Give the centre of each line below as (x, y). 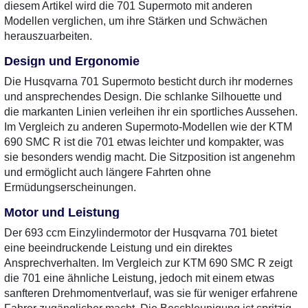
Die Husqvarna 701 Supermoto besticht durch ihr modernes (148, 81)
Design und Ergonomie (72, 61)
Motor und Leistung (62, 212)
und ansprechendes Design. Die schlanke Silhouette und (143, 97)
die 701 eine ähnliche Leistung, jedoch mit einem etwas (139, 278)
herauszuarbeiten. (48, 36)
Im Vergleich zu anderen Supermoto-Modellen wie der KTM (148, 127)
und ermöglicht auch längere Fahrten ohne (108, 172)
